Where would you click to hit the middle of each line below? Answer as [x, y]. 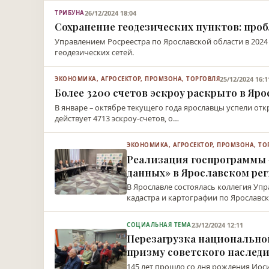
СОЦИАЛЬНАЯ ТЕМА [159, 225]
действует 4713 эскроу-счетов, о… [117, 119]
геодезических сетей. [95, 53]
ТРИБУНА [70, 13]
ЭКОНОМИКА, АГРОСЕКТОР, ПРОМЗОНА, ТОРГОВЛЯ [138, 79]
